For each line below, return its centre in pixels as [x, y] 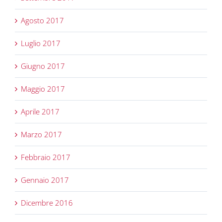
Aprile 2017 [40, 112]
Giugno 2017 [43, 66]
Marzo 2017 [41, 135]
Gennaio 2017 [45, 180]
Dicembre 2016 [47, 203]
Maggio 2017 [43, 89]
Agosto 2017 [42, 21]
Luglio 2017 [41, 43]
